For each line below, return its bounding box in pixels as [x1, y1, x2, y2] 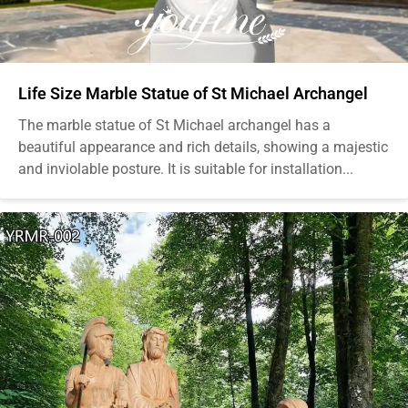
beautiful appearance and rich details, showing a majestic [18, 138, 388, 156]
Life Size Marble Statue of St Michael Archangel [18, 83, 368, 103]
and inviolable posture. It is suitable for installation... [18, 159, 353, 178]
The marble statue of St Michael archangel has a [18, 116, 331, 134]
